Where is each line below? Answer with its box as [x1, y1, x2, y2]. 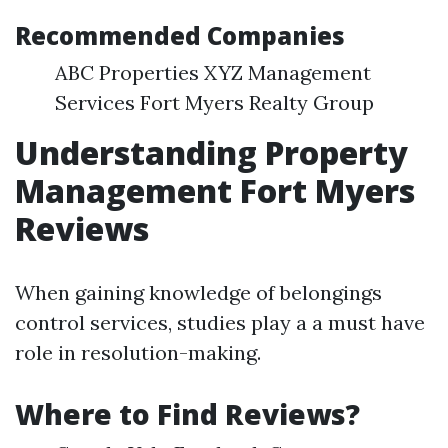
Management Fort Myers [15, 169, 415, 212]
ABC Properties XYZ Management [55, 60, 371, 85]
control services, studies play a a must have [15, 310, 425, 335]
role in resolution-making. [15, 340, 261, 365]
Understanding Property [15, 131, 408, 174]
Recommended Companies [15, 19, 345, 52]
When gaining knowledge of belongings [15, 280, 382, 305]
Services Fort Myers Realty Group [55, 90, 374, 115]
